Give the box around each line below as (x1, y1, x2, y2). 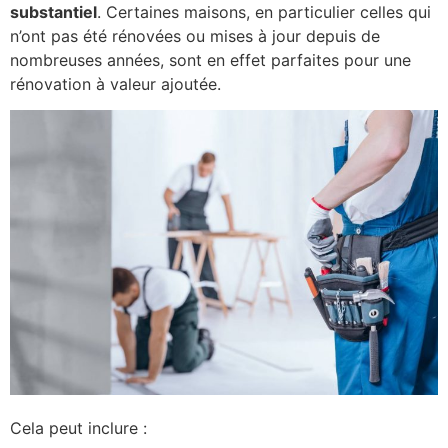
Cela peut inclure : (10, 417, 147, 438)
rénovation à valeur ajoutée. (10, 73, 221, 94)
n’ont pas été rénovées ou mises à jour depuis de (10, 25, 380, 46)
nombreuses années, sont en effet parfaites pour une (10, 49, 411, 70)
